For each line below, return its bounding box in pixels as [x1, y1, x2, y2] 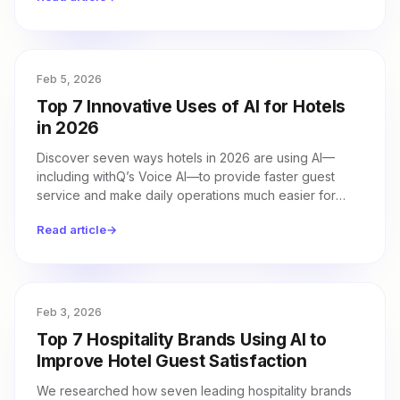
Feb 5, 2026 [37, 72, 102, 86]
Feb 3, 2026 [37, 305, 102, 319]
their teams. [37, 206, 104, 221]
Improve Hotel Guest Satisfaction [37, 351, 307, 371]
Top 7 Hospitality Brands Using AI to [37, 329, 327, 350]
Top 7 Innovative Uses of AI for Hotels [37, 96, 346, 117]
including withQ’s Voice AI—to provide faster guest [37, 169, 335, 184]
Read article [37, 222, 106, 237]
